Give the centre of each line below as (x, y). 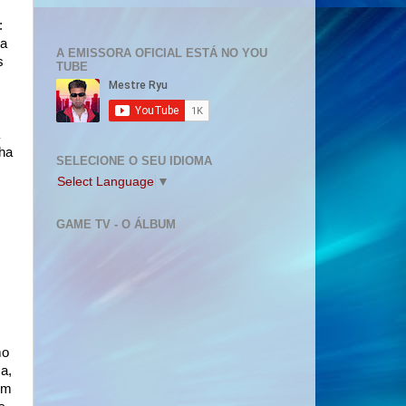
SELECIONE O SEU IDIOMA (134, 161)
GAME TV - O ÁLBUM (116, 224)
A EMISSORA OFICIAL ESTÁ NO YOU (162, 53)
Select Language (106, 181)
